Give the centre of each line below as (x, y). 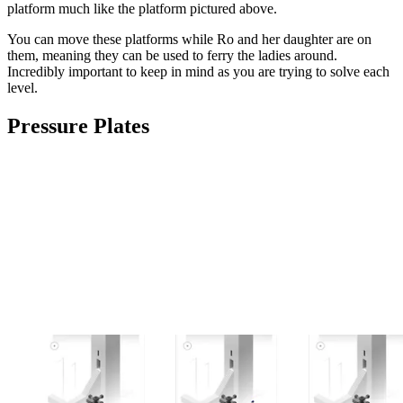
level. (22, 88)
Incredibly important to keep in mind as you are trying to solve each (198, 72)
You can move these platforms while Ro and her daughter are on (189, 40)
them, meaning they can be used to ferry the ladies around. (172, 56)
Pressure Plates (78, 126)
